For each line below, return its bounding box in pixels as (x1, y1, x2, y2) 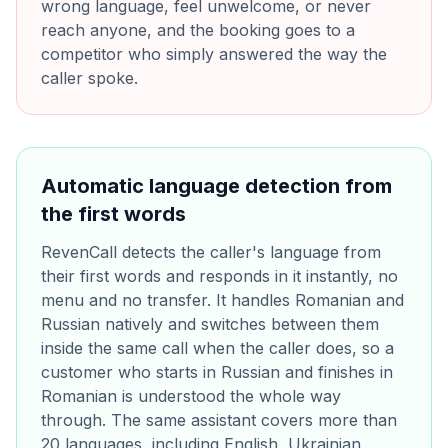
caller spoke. (41, 68, 138, 88)
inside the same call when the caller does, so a (41, 338, 394, 358)
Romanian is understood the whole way (41, 386, 341, 406)
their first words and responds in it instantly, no (41, 266, 398, 286)
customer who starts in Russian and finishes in (41, 362, 393, 382)
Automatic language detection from (41, 174, 392, 198)
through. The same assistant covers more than (41, 410, 397, 430)
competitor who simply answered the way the (41, 44, 387, 64)
